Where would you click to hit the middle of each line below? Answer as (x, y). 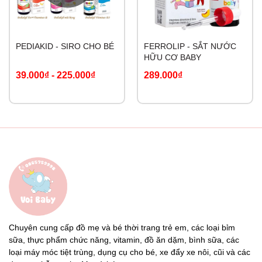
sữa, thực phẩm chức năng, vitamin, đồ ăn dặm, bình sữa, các (124, 240)
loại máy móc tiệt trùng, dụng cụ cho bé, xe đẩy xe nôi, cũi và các (130, 252)
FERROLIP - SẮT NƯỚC (190, 46)
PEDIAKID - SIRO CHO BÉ (65, 46)
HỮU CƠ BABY (173, 58)
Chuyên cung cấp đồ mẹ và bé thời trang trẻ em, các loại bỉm (122, 228)
